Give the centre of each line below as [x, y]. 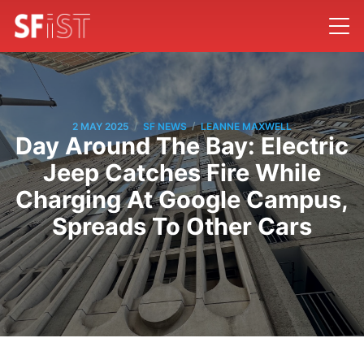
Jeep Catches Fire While [182, 173]
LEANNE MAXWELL [246, 126]
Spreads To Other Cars [182, 227]
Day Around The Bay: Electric [182, 146]
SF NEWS [165, 126]
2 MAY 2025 [101, 126]
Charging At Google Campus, [182, 200]
